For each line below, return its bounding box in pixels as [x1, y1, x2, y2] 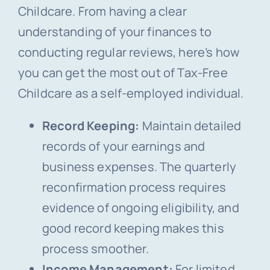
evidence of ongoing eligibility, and [42, 199, 239, 216]
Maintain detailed [139, 118, 242, 134]
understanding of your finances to [17, 24, 212, 40]
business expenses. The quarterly [42, 159, 237, 175]
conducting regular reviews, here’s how [17, 44, 240, 61]
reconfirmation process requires [42, 179, 226, 196]
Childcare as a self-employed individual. [17, 85, 244, 102]
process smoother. [42, 240, 149, 257]
